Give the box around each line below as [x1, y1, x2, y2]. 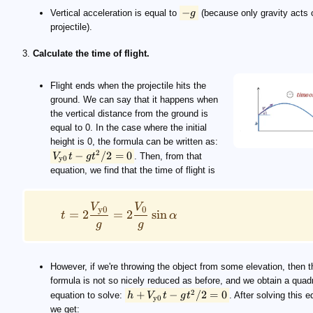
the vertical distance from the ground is [50, 108, 208, 119]
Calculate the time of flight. [33, 48, 150, 59]
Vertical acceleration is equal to [50, 8, 180, 18]
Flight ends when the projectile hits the [50, 80, 206, 91]
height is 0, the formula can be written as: [50, 136, 218, 147]
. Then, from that [134, 151, 203, 161]
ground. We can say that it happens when [50, 94, 218, 105]
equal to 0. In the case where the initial [50, 122, 207, 133]
